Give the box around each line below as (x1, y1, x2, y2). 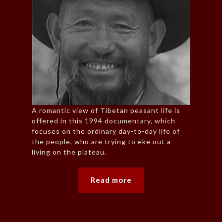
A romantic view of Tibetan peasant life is (32, 106, 180, 115)
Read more (90, 175, 132, 185)
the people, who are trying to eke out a (32, 137, 171, 146)
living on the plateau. (32, 148, 107, 157)
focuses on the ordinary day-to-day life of (32, 127, 180, 136)
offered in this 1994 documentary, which (32, 116, 175, 125)
